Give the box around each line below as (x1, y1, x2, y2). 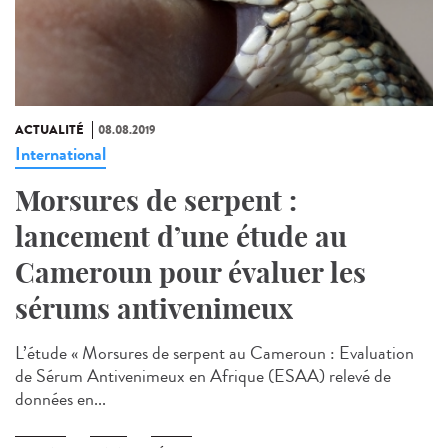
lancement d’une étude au (15, 219, 347, 255)
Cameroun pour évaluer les (15, 255, 366, 291)
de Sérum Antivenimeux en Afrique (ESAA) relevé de (15, 363, 391, 390)
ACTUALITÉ (15, 121, 84, 140)
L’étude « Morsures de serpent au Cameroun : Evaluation (15, 340, 414, 367)
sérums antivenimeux (15, 291, 293, 327)
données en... (15, 386, 106, 413)
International (15, 141, 106, 168)
